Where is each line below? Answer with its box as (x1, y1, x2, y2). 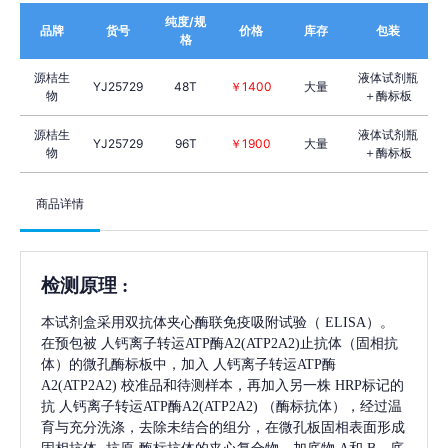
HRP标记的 (335, 377, 404, 393)
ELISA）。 (325, 314, 394, 330)
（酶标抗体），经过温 (262, 398, 402, 414)
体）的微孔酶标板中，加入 (41, 356, 209, 372)
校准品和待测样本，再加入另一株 (121, 377, 331, 393)
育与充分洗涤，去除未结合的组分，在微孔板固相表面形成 (41, 419, 405, 435)
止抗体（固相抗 (300, 335, 398, 351)
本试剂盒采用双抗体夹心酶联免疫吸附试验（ (41, 314, 321, 330)
